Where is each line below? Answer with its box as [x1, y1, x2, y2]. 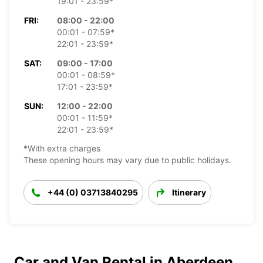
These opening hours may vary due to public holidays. [23, 154, 231, 165]
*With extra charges [23, 143, 100, 153]
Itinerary [172, 187, 206, 197]
